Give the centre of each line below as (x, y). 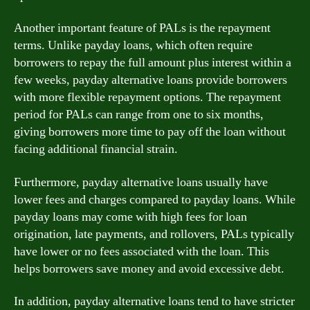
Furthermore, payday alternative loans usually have (141, 182)
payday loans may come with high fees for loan (130, 217)
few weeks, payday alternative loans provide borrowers (151, 80)
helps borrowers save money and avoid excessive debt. (149, 268)
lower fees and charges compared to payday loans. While (155, 199)
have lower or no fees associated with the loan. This (142, 251)
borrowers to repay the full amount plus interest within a (153, 63)
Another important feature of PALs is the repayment (142, 28)
